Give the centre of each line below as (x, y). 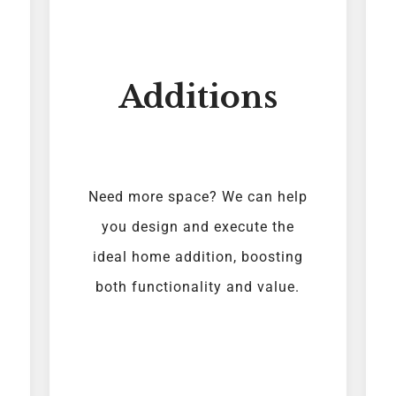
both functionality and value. (198, 287)
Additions (198, 97)
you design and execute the (198, 227)
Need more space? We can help (198, 197)
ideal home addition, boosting (198, 257)
